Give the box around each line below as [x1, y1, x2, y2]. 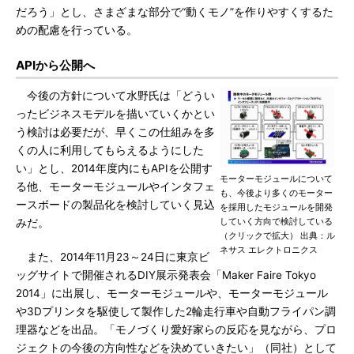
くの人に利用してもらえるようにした [16, 144, 204, 156]
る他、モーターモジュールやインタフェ [16, 180, 215, 193]
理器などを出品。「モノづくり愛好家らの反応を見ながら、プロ [16, 323, 337, 336]
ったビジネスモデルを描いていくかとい [16, 107, 215, 120]
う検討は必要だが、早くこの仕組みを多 [16, 126, 215, 138]
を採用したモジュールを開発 [220, 201, 333, 213]
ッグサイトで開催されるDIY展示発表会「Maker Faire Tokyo [16, 269, 316, 281]
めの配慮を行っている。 [16, 24, 137, 36]
